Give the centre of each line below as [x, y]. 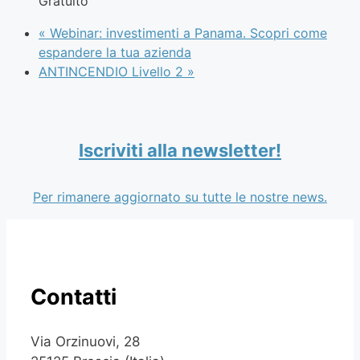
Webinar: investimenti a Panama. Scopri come [186, 33]
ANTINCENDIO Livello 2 [113, 72]
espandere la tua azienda [115, 53]
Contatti [74, 297]
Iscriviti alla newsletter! [180, 150]
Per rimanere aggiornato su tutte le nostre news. [180, 196]
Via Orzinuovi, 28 [85, 341]
